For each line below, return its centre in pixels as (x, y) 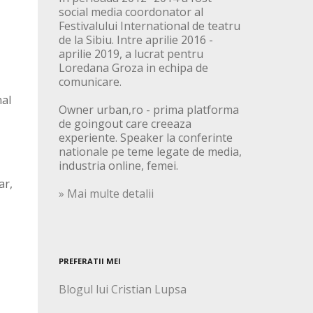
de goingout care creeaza (125, 124)
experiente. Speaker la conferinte (145, 138)
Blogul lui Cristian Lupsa (122, 290)
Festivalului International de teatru (149, 26)
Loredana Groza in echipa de (133, 68)
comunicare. (90, 82)
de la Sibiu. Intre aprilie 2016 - (136, 40)
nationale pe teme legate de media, (150, 152)
